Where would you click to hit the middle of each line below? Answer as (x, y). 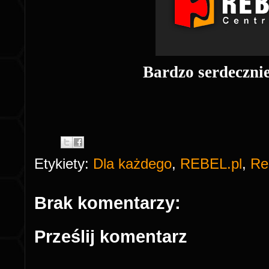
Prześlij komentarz (111, 236)
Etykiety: (64, 164)
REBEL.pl (211, 164)
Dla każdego (132, 164)
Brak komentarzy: (107, 203)
